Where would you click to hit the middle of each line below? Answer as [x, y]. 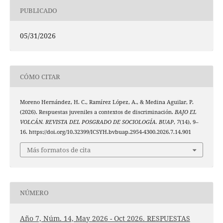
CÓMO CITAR [40, 76]
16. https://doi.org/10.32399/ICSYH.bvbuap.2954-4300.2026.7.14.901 [105, 132]
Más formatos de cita [59, 150]
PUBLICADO [38, 10]
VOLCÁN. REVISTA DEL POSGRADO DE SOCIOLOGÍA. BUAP [97, 122]
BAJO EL [185, 112]
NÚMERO [34, 193]
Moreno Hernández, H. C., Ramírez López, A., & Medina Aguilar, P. [107, 102]
